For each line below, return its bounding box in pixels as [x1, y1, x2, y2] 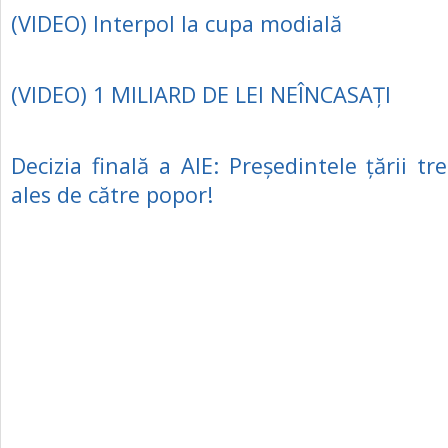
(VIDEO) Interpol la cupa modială [11, 9, 342, 38]
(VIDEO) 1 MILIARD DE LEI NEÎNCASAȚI [11, 80, 391, 109]
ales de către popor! [11, 180, 213, 209]
